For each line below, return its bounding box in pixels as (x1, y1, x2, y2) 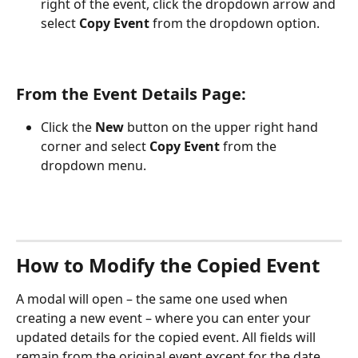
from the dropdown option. (149, 14, 320, 32)
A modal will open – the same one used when (16, 289, 291, 308)
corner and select (41, 137, 149, 156)
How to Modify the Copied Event (16, 251, 320, 278)
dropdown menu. (41, 157, 149, 175)
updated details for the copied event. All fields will (16, 328, 319, 346)
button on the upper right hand (124, 118, 321, 137)
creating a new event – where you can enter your (16, 308, 314, 327)
